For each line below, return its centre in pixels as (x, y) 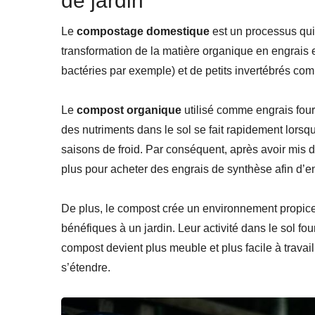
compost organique (129, 110)
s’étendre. (86, 268)
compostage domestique (143, 32)
